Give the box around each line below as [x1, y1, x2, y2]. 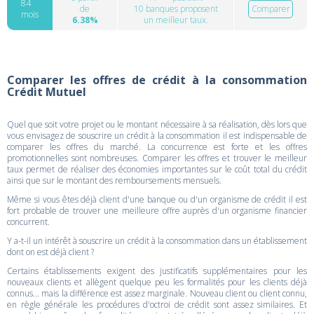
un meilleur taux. [143, 14, 208, 26]
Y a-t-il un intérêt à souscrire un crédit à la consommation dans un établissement [7, 235, 307, 247]
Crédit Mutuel [7, 84, 86, 100]
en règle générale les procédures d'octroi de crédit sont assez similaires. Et [7, 299, 307, 310]
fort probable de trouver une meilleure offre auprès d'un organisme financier [7, 205, 307, 217]
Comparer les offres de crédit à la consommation [7, 72, 307, 88]
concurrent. [7, 216, 50, 228]
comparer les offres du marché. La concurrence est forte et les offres [7, 141, 307, 153]
